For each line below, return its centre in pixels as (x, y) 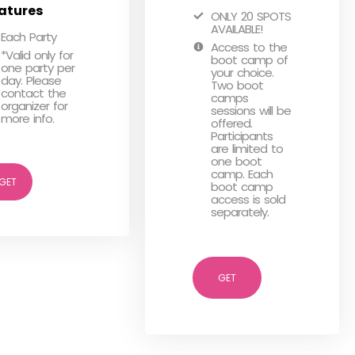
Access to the (249, 47)
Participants (242, 136)
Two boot (237, 85)
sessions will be (251, 111)
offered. (232, 123)
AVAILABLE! (237, 29)
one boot (237, 161)
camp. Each (242, 174)
